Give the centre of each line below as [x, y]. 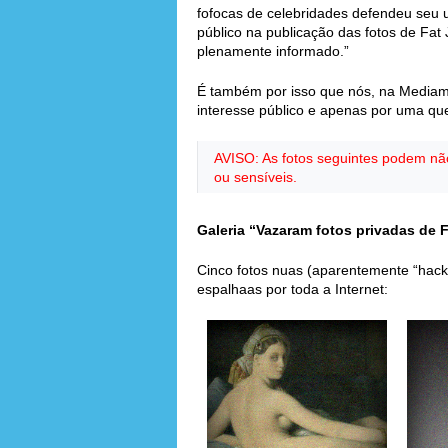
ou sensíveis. [255, 177]
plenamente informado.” [273, 51]
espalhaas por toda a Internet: [292, 289]
